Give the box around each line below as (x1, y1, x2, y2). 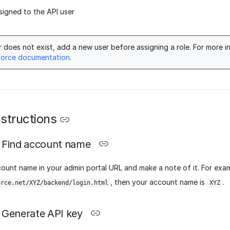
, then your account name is (110, 178, 207, 187)
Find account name (2, 138, 93, 151)
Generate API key (2, 207, 85, 220)
